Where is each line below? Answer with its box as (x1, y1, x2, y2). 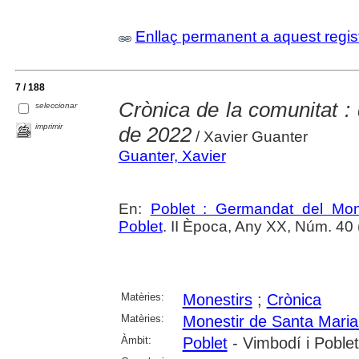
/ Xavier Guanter (191, 127, 308, 145)
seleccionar (35, 101, 78, 111)
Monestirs (182, 290, 252, 309)
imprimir (35, 121, 63, 131)
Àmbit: (120, 333, 151, 346)
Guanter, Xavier (118, 147, 226, 164)
